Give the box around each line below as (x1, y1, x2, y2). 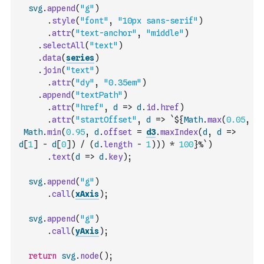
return (28, 251, 57, 260)
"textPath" (75, 90, 123, 100)
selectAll (42, 41, 85, 50)
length (104, 140, 132, 149)
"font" (80, 16, 108, 25)
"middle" (146, 28, 184, 38)
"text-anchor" (75, 28, 137, 38)
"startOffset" (75, 115, 137, 124)
